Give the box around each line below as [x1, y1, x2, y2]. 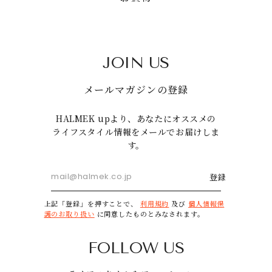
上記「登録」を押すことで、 [44, 198, 140, 208]
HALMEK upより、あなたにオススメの [56, 112, 216, 124]
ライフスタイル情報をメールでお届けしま [52, 125, 220, 138]
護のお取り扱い [44, 208, 95, 219]
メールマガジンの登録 [83, 82, 189, 97]
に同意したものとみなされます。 [94, 208, 205, 219]
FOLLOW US [87, 238, 185, 257]
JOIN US [103, 53, 169, 72]
